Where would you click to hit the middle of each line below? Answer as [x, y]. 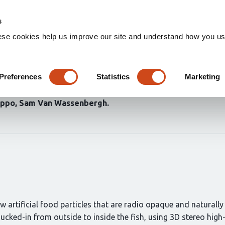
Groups [206, 15]
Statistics [113, 76]
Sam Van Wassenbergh [63, 103]
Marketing [202, 76]
